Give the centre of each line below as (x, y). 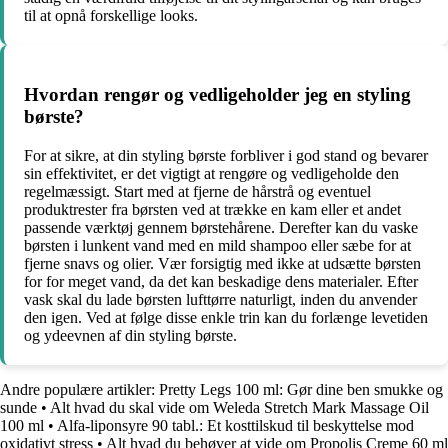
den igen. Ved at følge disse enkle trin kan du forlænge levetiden (226, 317)
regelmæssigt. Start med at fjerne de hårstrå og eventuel (197, 191)
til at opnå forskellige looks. (111, 16)
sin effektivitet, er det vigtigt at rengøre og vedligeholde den (211, 173)
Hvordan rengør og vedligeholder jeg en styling (217, 94)
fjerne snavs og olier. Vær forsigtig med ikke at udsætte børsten (222, 263)
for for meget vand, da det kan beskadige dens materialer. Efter (221, 281)
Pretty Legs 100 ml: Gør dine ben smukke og (301, 389)
